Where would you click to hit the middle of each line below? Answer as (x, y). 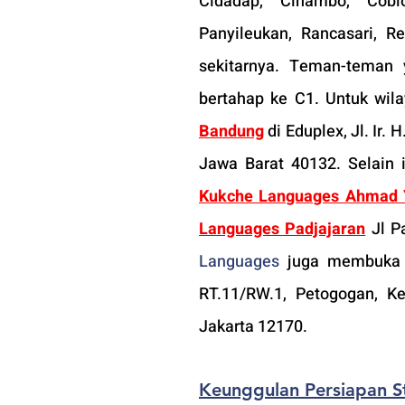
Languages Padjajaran (283, 229)
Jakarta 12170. (253, 327)
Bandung (231, 132)
